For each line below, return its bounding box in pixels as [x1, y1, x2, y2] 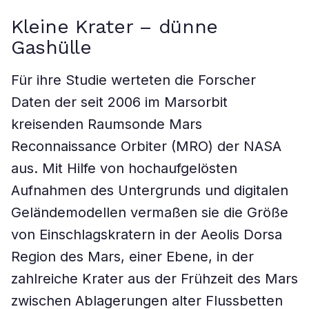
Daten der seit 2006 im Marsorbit [11, 94, 228, 110]
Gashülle [11, 36, 92, 59]
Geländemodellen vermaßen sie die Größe [11, 204, 288, 221]
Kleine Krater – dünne [11, 15, 219, 38]
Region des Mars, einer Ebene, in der [11, 248, 254, 265]
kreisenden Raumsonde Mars [11, 116, 202, 132]
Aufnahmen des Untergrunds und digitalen [11, 182, 288, 199]
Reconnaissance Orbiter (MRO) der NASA [11, 138, 281, 154]
